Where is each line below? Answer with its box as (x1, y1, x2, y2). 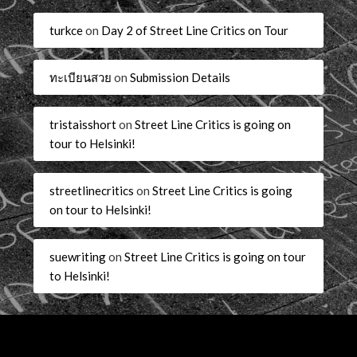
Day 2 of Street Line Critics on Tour (101, 22, 289, 37)
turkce (49, 22, 84, 37)
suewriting (49, 249, 107, 264)
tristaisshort (49, 116, 117, 131)
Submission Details (130, 69, 231, 84)
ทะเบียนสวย (49, 69, 112, 84)
